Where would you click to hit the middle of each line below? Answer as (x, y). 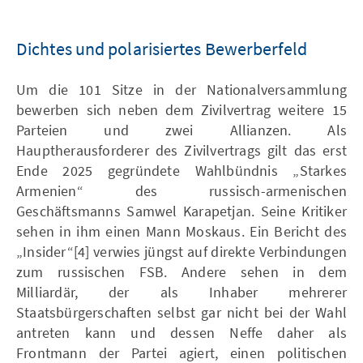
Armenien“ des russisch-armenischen (181, 190)
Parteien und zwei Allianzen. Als (181, 130)
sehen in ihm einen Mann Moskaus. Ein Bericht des (181, 231)
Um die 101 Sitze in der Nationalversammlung (181, 89)
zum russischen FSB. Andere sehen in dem (181, 271)
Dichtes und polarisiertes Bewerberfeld (162, 48)
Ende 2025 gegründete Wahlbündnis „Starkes (181, 170)
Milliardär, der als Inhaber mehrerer (181, 292)
